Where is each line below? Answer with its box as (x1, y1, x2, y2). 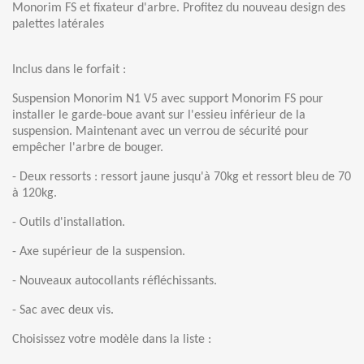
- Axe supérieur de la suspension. (12, 245, 185, 258)
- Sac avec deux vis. (12, 304, 114, 317)
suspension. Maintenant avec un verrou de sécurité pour (12, 125, 309, 138)
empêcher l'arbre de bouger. (12, 141, 163, 154)
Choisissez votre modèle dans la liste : (12, 333, 211, 346)
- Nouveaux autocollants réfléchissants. (12, 275, 217, 288)
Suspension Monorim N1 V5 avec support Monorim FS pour (12, 93, 323, 106)
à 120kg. (12, 187, 57, 200)
